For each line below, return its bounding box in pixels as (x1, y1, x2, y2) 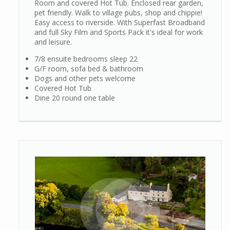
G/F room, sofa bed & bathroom (34, 64, 143, 74)
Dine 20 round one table (34, 93, 115, 103)
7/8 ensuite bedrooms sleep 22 (34, 54, 138, 64)
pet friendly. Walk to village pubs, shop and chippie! (34, 8, 202, 18)
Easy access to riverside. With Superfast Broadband (34, 17, 205, 28)
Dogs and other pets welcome (34, 73, 136, 84)
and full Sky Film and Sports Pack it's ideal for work (34, 27, 203, 37)
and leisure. (34, 37, 72, 47)
